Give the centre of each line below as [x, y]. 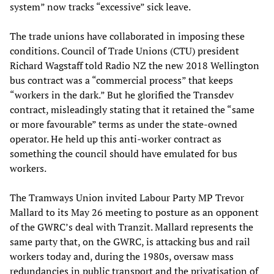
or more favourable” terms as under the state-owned [124, 124]
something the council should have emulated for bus [124, 153]
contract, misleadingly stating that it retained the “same [132, 109]
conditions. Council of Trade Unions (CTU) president [124, 50]
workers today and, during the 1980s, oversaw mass [122, 256]
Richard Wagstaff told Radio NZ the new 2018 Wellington [135, 65]
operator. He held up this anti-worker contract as [116, 139]
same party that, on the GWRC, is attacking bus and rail [130, 241]
